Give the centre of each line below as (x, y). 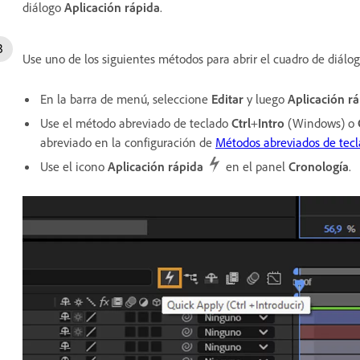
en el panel (256, 166)
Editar (227, 99)
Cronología (319, 166)
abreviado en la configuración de (128, 142)
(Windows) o (321, 123)
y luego (266, 99)
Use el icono (74, 166)
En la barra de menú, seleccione (126, 99)
